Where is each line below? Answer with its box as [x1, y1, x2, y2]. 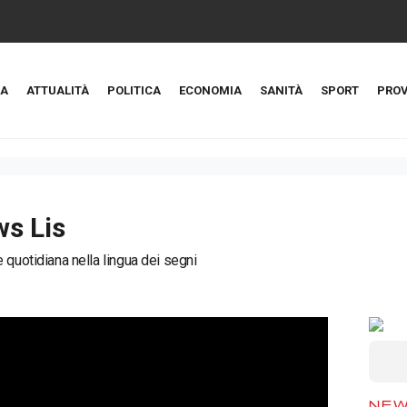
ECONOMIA [179, 83, 242, 97]
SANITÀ [260, 83, 303, 97]
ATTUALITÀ [26, 83, 89, 97]
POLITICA [107, 83, 161, 97]
